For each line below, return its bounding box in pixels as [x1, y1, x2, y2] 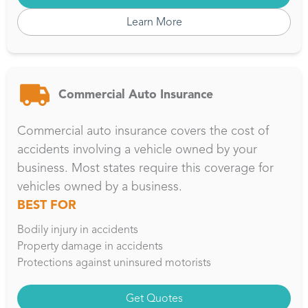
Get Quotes [125, 291, 183, 305]
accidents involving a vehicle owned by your [17, 141, 257, 157]
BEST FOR [17, 197, 76, 212]
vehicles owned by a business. [17, 178, 182, 194]
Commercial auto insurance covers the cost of [17, 122, 269, 138]
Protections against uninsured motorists [17, 255, 211, 269]
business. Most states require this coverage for [17, 159, 274, 175]
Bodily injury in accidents [17, 222, 138, 236]
